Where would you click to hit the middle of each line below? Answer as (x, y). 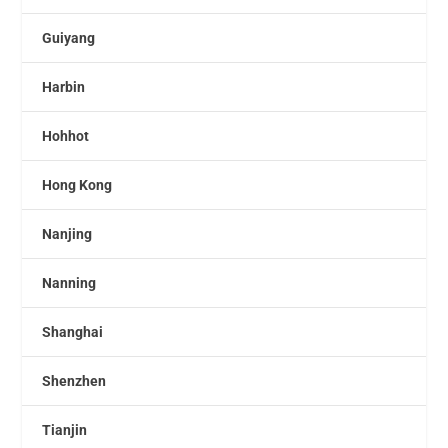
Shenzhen (74, 381)
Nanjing (67, 234)
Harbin (64, 87)
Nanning (69, 283)
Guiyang (69, 38)
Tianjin (65, 430)
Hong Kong (77, 185)
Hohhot (66, 136)
